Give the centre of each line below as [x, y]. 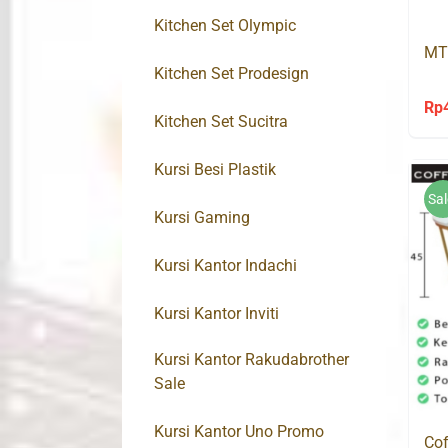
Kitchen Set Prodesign [231, 74]
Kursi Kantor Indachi [225, 266]
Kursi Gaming [202, 218]
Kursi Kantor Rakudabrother [251, 360]
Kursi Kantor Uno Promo [239, 432]
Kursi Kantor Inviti [216, 314]
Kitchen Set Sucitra [221, 122]
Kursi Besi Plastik [215, 170]
